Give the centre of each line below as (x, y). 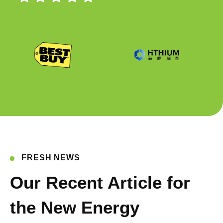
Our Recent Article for (100, 183)
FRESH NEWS (51, 157)
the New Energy (75, 208)
